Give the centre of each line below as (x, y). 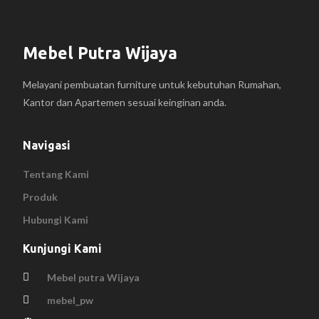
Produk (41, 197)
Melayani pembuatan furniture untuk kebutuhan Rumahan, (152, 85)
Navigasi (47, 146)
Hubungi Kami (56, 220)
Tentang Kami (56, 174)
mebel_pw (70, 300)
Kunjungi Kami (63, 249)
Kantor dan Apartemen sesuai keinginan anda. (125, 103)
